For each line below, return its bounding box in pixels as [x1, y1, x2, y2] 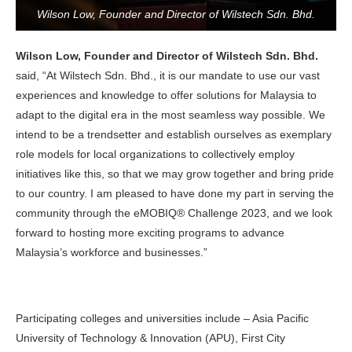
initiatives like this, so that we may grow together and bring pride [16, 167, 334, 181]
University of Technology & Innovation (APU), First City [16, 332, 285, 345]
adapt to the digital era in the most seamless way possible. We [16, 108, 325, 122]
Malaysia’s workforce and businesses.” [16, 246, 211, 259]
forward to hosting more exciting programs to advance [16, 226, 284, 240]
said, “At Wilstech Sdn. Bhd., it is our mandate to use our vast [16, 69, 320, 82]
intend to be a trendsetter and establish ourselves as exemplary [16, 128, 332, 141]
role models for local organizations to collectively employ [16, 148, 295, 161]
